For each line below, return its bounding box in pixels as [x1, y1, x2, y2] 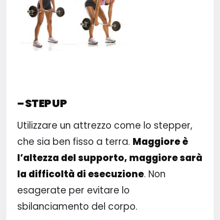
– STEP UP [17, 96, 66, 111]
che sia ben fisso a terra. [17, 135, 133, 148]
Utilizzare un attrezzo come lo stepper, [17, 119, 192, 132]
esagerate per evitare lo [17, 184, 130, 197]
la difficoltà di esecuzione [17, 167, 144, 181]
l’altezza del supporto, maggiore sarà [17, 151, 202, 165]
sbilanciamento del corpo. [17, 200, 137, 213]
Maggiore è [132, 135, 188, 148]
